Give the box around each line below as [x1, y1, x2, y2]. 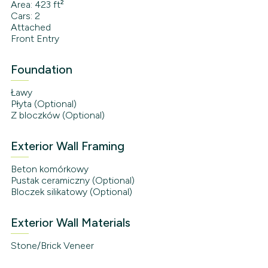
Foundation [10, 62, 72, 77]
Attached [10, 22, 51, 33]
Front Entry [10, 33, 59, 45]
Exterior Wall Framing [10, 139, 124, 154]
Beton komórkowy [10, 163, 89, 175]
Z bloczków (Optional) [10, 109, 105, 121]
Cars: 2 [10, 10, 40, 22]
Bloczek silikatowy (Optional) [10, 186, 132, 198]
